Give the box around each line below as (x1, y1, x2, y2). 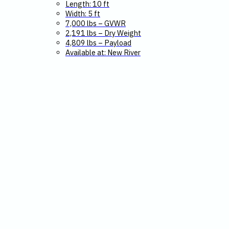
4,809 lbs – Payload (65, 38, 131, 48)
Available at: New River (65, 48, 141, 58)
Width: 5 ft (65, 9, 100, 19)
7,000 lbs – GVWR (65, 18, 126, 29)
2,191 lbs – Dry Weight (65, 28, 141, 38)
